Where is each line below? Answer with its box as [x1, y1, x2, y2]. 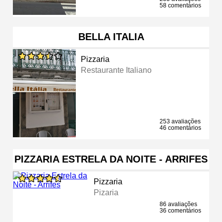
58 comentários [160, 1, 201, 9]
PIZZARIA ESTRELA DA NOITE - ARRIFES [14, 153, 208, 165]
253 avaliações [160, 117, 201, 125]
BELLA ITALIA [78, 31, 144, 42]
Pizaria [94, 188, 119, 197]
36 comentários [160, 207, 201, 214]
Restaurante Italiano [81, 65, 152, 74]
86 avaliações [160, 200, 197, 208]
